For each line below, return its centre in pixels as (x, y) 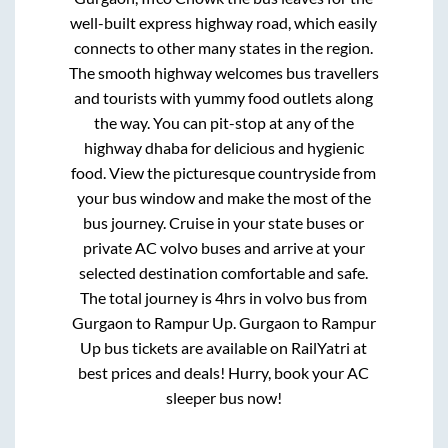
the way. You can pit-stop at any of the (223, 123)
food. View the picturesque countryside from (224, 173)
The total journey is (148, 298)
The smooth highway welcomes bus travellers (223, 73)
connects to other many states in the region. (224, 48)
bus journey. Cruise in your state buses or (224, 223)
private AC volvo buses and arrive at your (223, 248)
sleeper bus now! (223, 398)
